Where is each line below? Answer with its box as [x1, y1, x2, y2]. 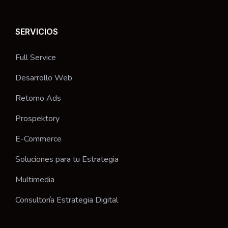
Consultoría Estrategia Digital [15, 194, 118, 206]
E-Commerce [15, 133, 62, 145]
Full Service [15, 51, 56, 63]
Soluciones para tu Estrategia [15, 153, 119, 165]
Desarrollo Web [15, 72, 72, 83]
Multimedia [15, 174, 54, 185]
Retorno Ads [15, 92, 61, 104]
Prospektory [15, 112, 60, 124]
